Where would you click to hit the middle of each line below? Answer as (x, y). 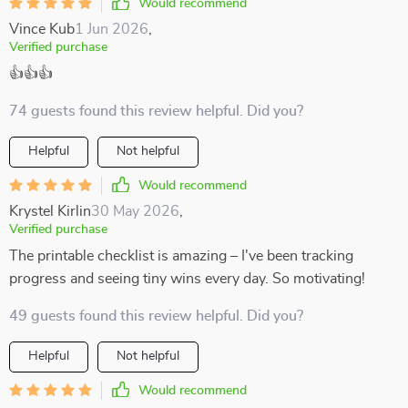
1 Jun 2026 (112, 29)
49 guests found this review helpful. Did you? (156, 316)
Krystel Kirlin (50, 211)
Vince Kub (42, 29)
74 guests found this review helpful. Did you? (156, 111)
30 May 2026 (135, 211)
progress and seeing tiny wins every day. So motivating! (187, 279)
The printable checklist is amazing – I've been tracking (181, 256)
